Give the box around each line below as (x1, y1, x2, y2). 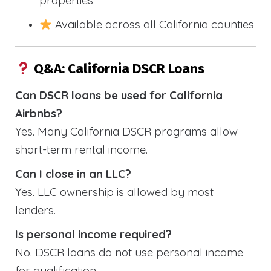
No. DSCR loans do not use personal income (15, 244, 243, 260)
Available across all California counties (52, 17, 255, 32)
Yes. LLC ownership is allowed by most (15, 184, 214, 199)
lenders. (15, 202, 56, 217)
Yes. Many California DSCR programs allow (15, 123, 238, 139)
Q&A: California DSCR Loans (30, 60, 204, 77)
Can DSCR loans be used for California (15, 87, 223, 102)
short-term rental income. (15, 142, 148, 157)
